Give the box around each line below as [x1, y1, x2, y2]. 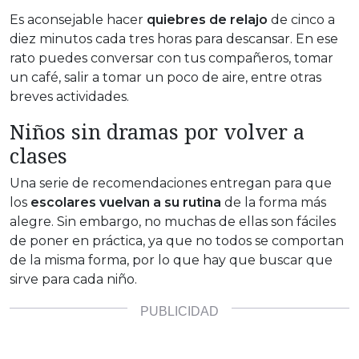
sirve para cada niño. [10, 272, 137, 288]
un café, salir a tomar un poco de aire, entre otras [10, 70, 321, 86]
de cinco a [268, 12, 335, 28]
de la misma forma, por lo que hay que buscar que [10, 252, 333, 268]
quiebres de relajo [143, 12, 268, 28]
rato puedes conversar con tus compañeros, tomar [10, 50, 333, 67]
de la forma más [221, 195, 326, 211]
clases [10, 142, 67, 170]
